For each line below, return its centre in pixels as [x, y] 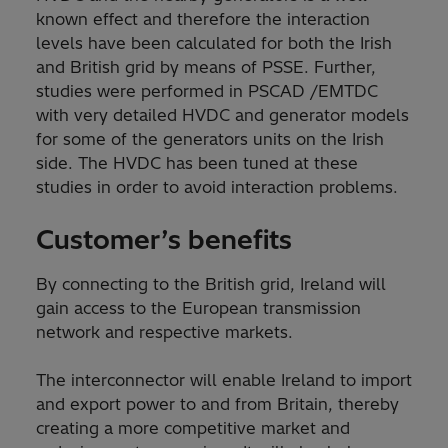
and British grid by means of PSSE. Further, [206, 67]
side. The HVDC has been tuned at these [197, 163]
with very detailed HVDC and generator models [222, 115]
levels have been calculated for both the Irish [214, 43]
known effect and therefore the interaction [203, 19]
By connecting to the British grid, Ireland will [211, 284]
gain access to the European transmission [198, 308]
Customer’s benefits [164, 240]
